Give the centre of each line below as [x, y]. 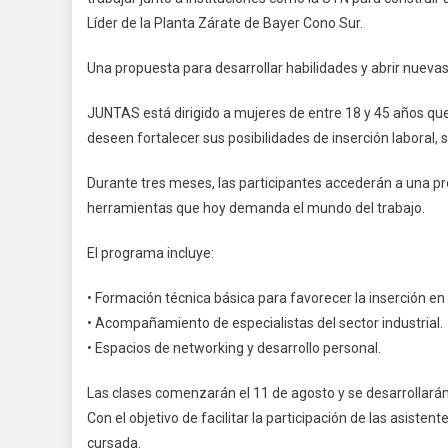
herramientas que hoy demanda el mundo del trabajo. [256, 208]
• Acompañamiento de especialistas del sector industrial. [265, 323]
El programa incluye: [150, 253]
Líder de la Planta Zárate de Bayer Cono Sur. [225, 23]
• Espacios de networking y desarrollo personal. [234, 348]
